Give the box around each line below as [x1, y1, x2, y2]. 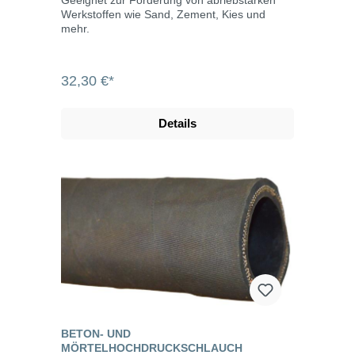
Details [158, 116, 197, 131]
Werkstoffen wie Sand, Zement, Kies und [61, 8, 265, 21]
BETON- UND [61, 327, 131, 341]
